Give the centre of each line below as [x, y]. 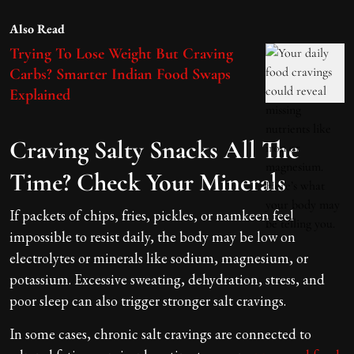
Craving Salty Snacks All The [154, 149]
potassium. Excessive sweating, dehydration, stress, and [167, 279]
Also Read [37, 28]
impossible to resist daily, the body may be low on [153, 236]
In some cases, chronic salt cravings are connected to [160, 333]
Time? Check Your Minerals [148, 182]
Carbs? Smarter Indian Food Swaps [120, 74]
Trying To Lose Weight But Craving [121, 53]
